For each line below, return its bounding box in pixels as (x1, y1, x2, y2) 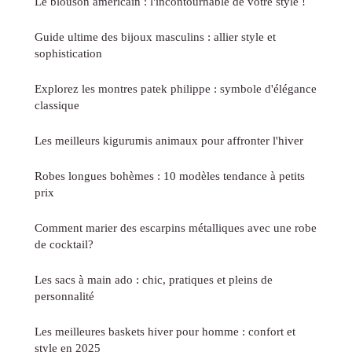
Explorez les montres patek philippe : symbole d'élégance (35, 82, 317, 96)
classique (35, 98, 79, 112)
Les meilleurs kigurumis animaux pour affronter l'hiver (35, 134, 303, 148)
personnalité (35, 289, 94, 303)
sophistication (35, 46, 102, 60)
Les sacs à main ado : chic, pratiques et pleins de (35, 273, 273, 287)
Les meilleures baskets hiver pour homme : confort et (35, 324, 295, 339)
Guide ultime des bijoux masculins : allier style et (35, 30, 276, 44)
